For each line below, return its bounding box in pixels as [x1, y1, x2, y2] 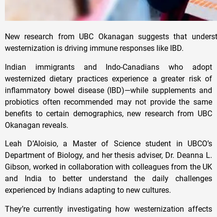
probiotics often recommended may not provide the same [5, 97, 212, 107]
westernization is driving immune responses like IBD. [5, 44, 184, 53]
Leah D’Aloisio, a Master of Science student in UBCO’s [5, 139, 212, 149]
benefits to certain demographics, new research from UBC [5, 108, 212, 118]
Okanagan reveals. [5, 120, 68, 130]
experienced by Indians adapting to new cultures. [5, 186, 171, 195]
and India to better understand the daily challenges [5, 174, 212, 184]
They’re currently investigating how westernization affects [5, 204, 212, 214]
